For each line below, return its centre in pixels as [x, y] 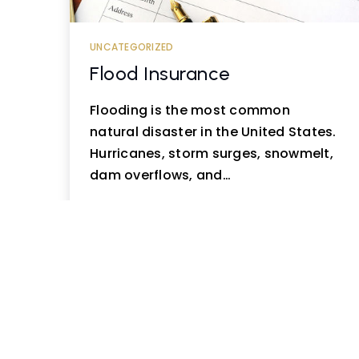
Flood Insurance [160, 74]
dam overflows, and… [160, 175]
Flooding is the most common [190, 110]
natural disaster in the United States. [213, 131]
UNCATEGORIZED [132, 47]
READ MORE [142, 230]
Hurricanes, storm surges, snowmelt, [212, 153]
